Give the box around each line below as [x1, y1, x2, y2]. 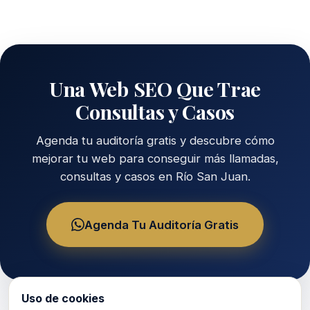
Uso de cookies [21, 291, 104, 305]
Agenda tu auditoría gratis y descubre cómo [35, 134, 275, 148]
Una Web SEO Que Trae [48, 75, 262, 102]
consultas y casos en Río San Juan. [60, 170, 250, 184]
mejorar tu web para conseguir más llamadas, [31, 152, 279, 166]
